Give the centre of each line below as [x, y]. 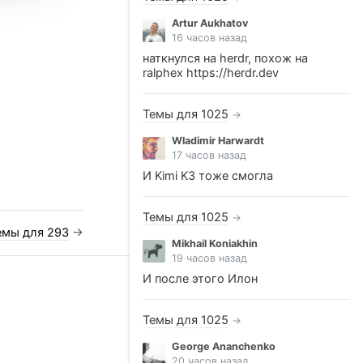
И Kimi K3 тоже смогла [208, 176]
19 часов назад [209, 258]
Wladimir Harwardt [218, 141]
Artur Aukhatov [210, 23]
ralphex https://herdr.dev [211, 73]
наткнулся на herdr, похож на [225, 58]
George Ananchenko [224, 346]
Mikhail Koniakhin [215, 243]
